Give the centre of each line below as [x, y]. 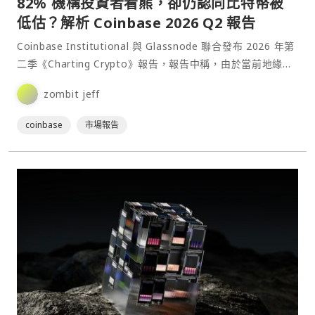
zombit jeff [72, 94]
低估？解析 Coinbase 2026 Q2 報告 [136, 22]
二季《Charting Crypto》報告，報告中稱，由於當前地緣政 [155, 63]
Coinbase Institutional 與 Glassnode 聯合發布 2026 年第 [156, 46]
